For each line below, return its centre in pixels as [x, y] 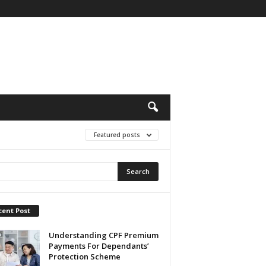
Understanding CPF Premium [103, 235]
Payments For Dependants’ [99, 246]
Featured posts [118, 135]
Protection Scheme [84, 256]
